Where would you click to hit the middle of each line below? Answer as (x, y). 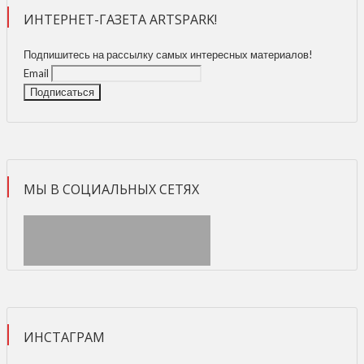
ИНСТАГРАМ (64, 338)
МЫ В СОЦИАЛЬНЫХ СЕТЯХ (111, 190)
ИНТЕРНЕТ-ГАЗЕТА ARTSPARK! (120, 20)
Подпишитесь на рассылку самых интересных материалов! (168, 55)
